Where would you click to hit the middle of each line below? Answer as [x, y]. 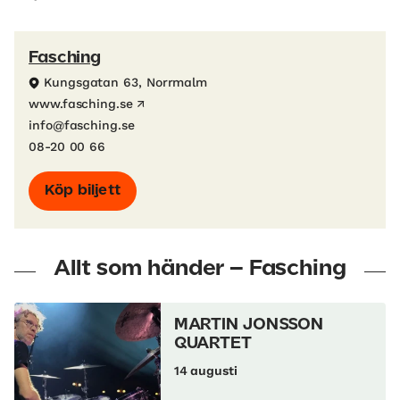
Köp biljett [83, 191]
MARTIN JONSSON [249, 325]
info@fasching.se [82, 125]
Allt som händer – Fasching [200, 269]
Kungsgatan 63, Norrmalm [126, 83]
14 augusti [205, 371]
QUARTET [212, 344]
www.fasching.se [81, 104]
